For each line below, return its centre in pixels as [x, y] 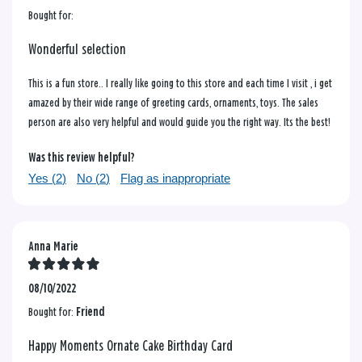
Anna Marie [53, 246]
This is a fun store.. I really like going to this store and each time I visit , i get [180, 83]
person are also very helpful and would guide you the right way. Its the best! [179, 122]
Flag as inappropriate [175, 178]
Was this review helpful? [82, 158]
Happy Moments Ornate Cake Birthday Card [130, 346]
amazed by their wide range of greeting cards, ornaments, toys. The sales [173, 103]
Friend [90, 312]
